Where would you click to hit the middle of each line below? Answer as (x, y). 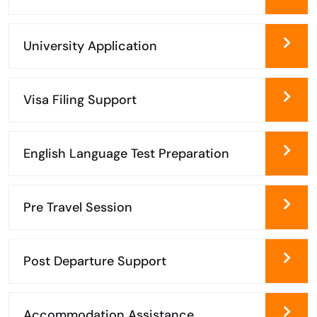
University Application (90, 46)
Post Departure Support (95, 261)
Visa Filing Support (80, 100)
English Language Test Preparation (126, 154)
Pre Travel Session (78, 207)
